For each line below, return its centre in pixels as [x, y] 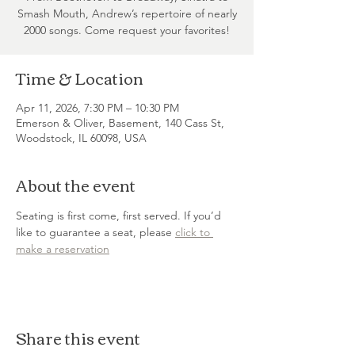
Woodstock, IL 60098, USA [81, 138]
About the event [76, 184]
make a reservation [63, 249]
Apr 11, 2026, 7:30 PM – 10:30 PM [97, 108]
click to [194, 232]
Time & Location [80, 77]
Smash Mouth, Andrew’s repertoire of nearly [127, 13]
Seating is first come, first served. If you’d [120, 216]
